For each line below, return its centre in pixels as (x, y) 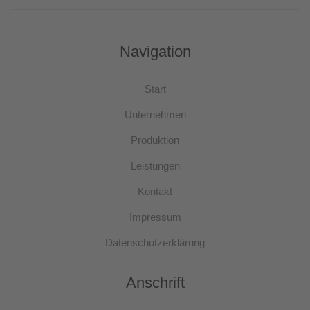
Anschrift (155, 283)
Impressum (155, 217)
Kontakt (155, 192)
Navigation (155, 52)
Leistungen (155, 166)
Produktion (155, 140)
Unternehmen (155, 115)
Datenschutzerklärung (155, 243)
